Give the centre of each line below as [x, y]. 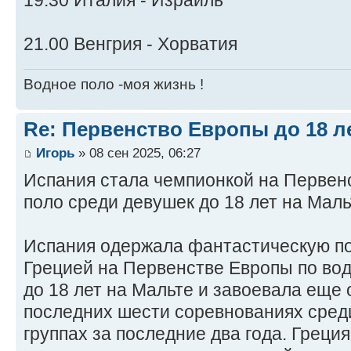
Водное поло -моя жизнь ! [114, 85]
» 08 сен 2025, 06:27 [138, 152]
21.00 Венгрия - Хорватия [130, 44]
